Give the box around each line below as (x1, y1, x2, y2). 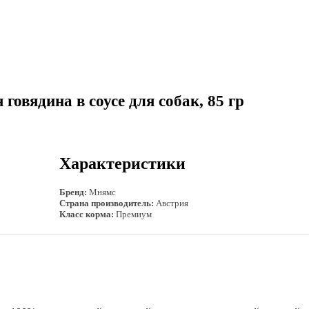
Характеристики (59, 154, 186, 173)
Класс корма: (59, 209, 114, 220)
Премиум (114, 209, 152, 220)
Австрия (154, 198, 188, 209)
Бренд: (59, 187, 87, 198)
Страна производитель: (59, 198, 154, 209)
